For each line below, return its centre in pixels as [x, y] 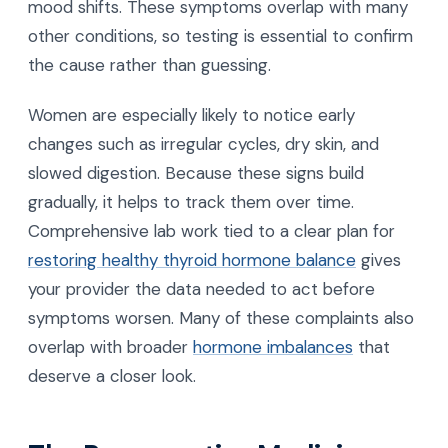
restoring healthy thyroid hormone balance [192, 259]
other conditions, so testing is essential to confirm [220, 35]
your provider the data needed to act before [201, 288]
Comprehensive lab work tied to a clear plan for [211, 230]
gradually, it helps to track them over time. [191, 201]
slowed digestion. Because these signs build [196, 172]
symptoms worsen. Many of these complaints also [221, 317]
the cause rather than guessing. [149, 64]
